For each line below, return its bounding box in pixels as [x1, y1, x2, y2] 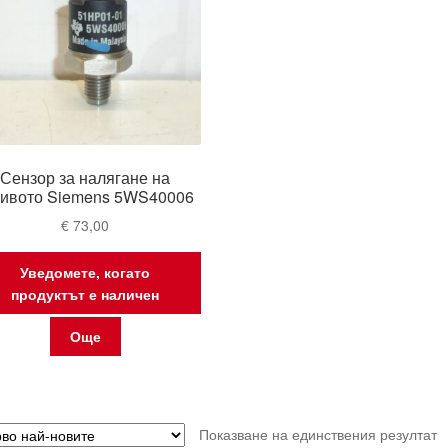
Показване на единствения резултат [198, 424, 437, 445]
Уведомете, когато [20, 261, 151, 282]
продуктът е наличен [11, 283, 160, 304]
